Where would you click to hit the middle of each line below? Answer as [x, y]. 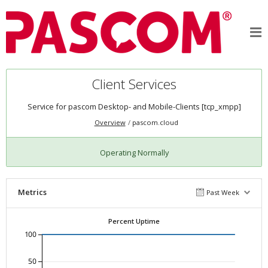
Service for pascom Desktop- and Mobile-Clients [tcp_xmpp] [134, 107]
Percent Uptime [134, 221]
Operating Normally [134, 152]
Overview [110, 123]
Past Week [223, 192]
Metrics [32, 192]
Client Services [134, 84]
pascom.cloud [155, 123]
